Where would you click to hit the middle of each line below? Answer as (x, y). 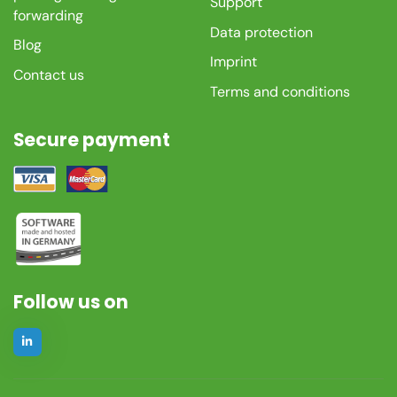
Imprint (233, 62)
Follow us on (71, 302)
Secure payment (92, 140)
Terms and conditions (280, 91)
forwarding (48, 15)
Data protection (261, 32)
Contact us (49, 74)
